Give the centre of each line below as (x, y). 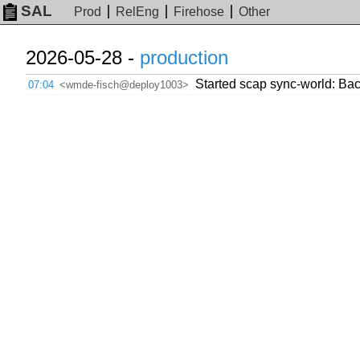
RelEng (138, 12)
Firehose (199, 12)
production (184, 57)
